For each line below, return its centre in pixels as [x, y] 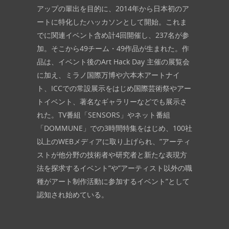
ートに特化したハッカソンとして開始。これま [112, 22]
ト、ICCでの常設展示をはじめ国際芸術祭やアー [114, 88]
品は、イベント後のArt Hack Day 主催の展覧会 [113, 62]
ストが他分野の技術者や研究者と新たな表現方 [112, 155]
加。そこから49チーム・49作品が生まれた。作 [113, 49]
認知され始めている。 [72, 195]
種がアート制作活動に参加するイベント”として [113, 181]
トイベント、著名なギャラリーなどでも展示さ [112, 102]
